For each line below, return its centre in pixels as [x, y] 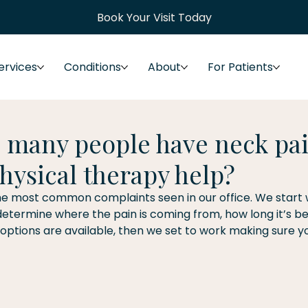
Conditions [92, 67]
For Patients [240, 67]
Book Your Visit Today [154, 17]
